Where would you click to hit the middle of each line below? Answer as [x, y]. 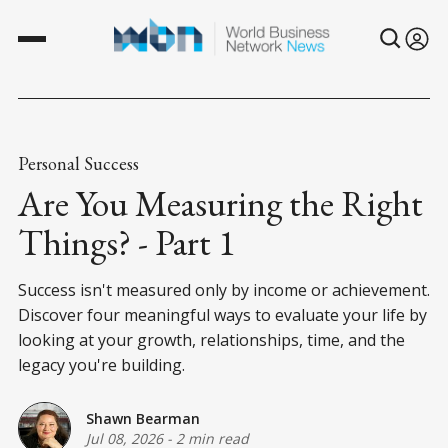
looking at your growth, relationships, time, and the [211, 339]
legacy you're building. [101, 364]
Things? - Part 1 [126, 242]
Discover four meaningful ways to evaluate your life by [222, 314]
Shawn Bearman [143, 419]
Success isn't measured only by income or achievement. [224, 289]
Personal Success [78, 163]
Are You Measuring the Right [220, 203]
